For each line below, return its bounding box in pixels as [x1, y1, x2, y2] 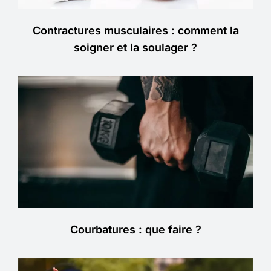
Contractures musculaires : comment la [32, 24, 239, 37]
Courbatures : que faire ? [70, 223, 201, 237]
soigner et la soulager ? [74, 41, 197, 54]
